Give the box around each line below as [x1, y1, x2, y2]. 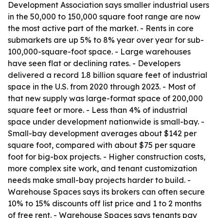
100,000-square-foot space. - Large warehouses [8, 47, 191, 56]
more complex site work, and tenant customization [8, 163, 197, 173]
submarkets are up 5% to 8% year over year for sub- [8, 35, 204, 45]
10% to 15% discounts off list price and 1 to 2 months [8, 199, 201, 208]
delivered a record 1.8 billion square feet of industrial [8, 70, 207, 80]
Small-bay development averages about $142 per [8, 128, 197, 138]
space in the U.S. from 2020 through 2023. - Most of [8, 82, 196, 91]
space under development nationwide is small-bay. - [8, 117, 204, 127]
